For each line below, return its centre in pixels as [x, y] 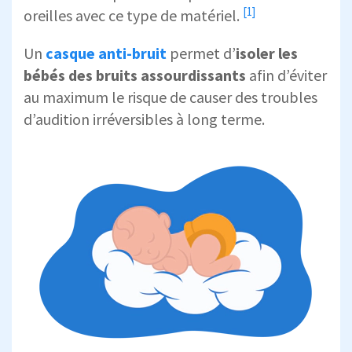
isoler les [267, 53]
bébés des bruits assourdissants [135, 75]
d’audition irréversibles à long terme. [144, 119]
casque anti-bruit [106, 53]
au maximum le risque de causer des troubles [170, 97]
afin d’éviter [286, 75]
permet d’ [201, 53]
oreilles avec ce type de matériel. [132, 16]
